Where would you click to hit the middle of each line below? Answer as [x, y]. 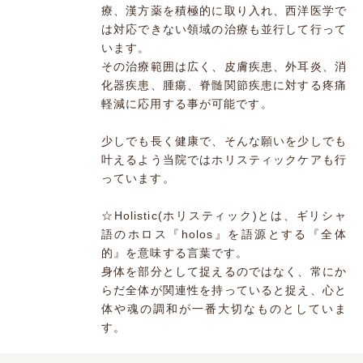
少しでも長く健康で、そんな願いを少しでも [224, 141]
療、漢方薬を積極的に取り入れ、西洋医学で [224, 11]
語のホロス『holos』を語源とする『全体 [224, 235]
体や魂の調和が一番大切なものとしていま [224, 309]
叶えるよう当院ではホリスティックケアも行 [224, 160]
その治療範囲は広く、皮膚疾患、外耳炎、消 [224, 67]
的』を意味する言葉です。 [175, 253]
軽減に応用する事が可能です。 [187, 104]
